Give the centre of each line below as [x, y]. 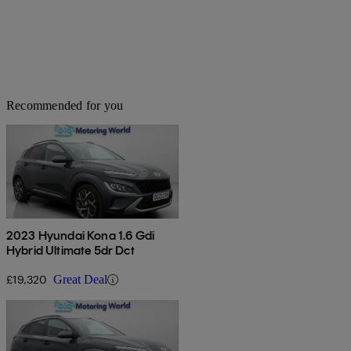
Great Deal [80, 280]
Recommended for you [65, 106]
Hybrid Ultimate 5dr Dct [71, 251]
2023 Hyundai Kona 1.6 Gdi [80, 236]
